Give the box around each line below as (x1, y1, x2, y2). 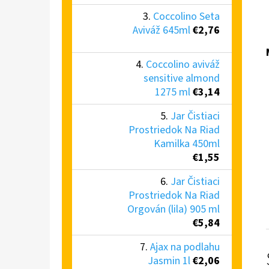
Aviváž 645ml (133, 22, 190, 38)
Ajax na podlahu (150, 239, 220, 255)
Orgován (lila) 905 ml (127, 201, 220, 217)
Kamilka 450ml (154, 136, 220, 151)
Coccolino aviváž (146, 56, 220, 72)
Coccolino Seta (153, 8, 220, 24)
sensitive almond (144, 70, 220, 86)
